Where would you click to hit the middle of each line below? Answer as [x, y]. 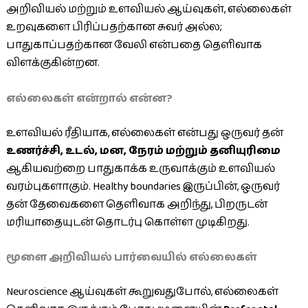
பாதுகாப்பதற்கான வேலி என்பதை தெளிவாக [134, 45]
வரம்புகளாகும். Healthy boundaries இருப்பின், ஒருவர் [143, 186]
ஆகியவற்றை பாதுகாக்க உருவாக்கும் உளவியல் [140, 168]
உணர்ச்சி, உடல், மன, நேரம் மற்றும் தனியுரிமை [143, 151]
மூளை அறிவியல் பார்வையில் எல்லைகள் [131, 258]
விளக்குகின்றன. [53, 63]
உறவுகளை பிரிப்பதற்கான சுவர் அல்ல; [114, 27]
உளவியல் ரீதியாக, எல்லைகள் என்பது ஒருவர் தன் [144, 133]
